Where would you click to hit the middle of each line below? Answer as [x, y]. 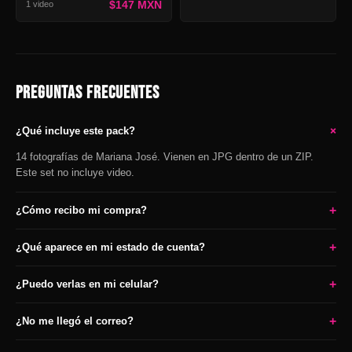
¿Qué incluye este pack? [75, 131]
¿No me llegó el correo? [75, 321]
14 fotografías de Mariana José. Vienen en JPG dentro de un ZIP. [165, 156]
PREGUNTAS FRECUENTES [88, 93]
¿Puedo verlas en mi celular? [87, 284]
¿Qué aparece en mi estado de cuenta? [110, 247]
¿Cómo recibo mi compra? [81, 211]
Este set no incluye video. [75, 172]
